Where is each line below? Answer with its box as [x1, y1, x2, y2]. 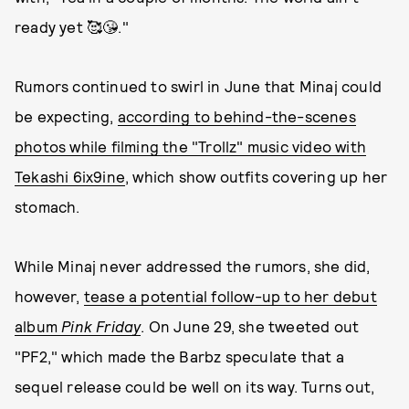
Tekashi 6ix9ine [15, 167, 125, 185]
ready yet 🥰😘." [15, 17, 129, 36]
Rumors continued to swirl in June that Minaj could [15, 77, 383, 95]
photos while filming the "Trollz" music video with [15, 137, 367, 155]
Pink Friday [61, 317, 142, 335]
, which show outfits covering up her [125, 167, 388, 185]
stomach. [15, 197, 80, 215]
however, [15, 287, 84, 305]
